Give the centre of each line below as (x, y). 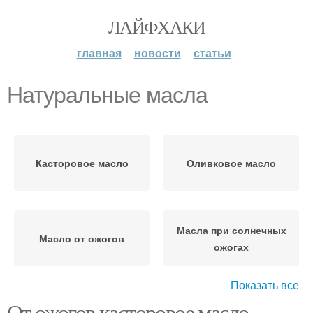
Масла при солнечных (231, 230)
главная (99, 53)
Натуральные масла (107, 95)
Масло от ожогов (82, 238)
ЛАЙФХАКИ (156, 27)
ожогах (231, 247)
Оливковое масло (231, 163)
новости (157, 53)
